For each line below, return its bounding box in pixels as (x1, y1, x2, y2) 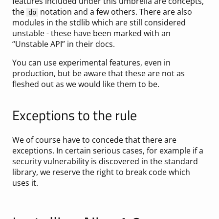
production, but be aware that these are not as (12, 68, 185, 79)
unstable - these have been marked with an (12, 28, 171, 39)
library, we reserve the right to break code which (12, 167, 190, 178)
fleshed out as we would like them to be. (12, 79, 159, 89)
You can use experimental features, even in (12, 57, 171, 68)
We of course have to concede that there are (12, 134, 176, 146)
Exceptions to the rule (12, 105, 137, 126)
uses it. (12, 177, 38, 189)
